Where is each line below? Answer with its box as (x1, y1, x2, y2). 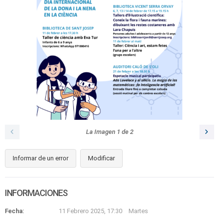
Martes (129, 207, 148, 215)
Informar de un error (13, 154, 68, 162)
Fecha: (5, 207, 24, 215)
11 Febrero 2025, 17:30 (59, 207, 124, 215)
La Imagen (86, 128, 117, 135)
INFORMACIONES (5, 188, 67, 198)
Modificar (88, 154, 115, 162)
